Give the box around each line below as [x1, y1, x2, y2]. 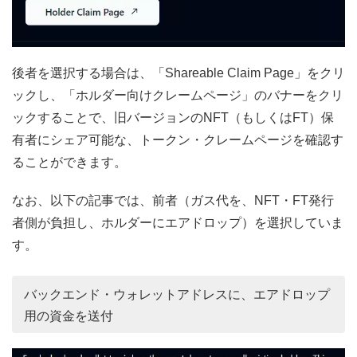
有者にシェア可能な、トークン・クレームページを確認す [12, 133, 343, 147]
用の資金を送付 [24, 308, 113, 323]
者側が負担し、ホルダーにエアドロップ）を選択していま [12, 215, 343, 229]
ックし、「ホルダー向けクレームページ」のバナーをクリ [12, 88, 343, 103]
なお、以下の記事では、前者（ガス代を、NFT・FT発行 [12, 193, 334, 207]
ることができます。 [12, 155, 127, 170]
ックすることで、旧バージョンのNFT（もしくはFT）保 [12, 111, 334, 125]
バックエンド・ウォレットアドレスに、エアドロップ [24, 287, 330, 301]
